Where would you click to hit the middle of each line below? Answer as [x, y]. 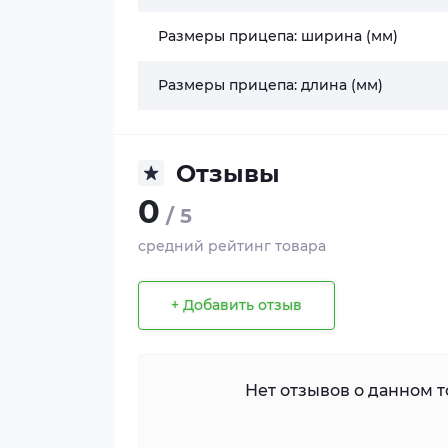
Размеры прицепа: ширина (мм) [278, 35]
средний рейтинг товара [232, 245]
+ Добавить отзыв [236, 305]
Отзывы [228, 173]
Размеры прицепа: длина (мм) [270, 84]
